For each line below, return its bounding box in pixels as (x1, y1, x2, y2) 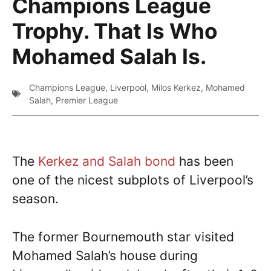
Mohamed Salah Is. (12, 44, 206, 70)
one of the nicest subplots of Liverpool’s (12, 172, 253, 188)
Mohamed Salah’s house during (12, 247, 198, 263)
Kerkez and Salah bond (38, 154, 175, 169)
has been (175, 154, 233, 169)
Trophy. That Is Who (12, 18, 217, 44)
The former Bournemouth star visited (12, 229, 234, 244)
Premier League (56, 95, 118, 106)
